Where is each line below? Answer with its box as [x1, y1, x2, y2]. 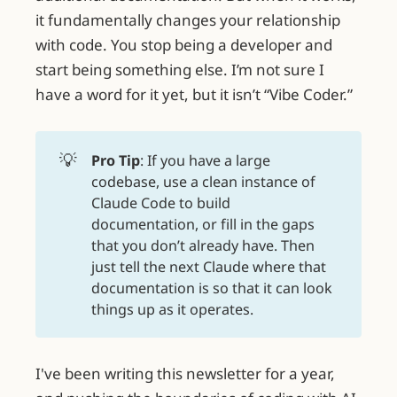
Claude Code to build [90, 192, 230, 213]
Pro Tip [90, 150, 140, 170]
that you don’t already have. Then [90, 235, 315, 255]
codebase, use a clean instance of [90, 171, 315, 191]
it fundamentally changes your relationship [35, 10, 340, 31]
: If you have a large [139, 150, 270, 170]
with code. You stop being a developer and [35, 35, 332, 56]
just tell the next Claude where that [90, 256, 326, 276]
